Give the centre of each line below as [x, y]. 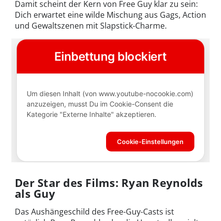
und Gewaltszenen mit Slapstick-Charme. [91, 26]
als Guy [35, 193]
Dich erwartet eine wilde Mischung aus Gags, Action [110, 15]
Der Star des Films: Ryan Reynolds [109, 183]
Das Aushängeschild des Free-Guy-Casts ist [94, 212]
